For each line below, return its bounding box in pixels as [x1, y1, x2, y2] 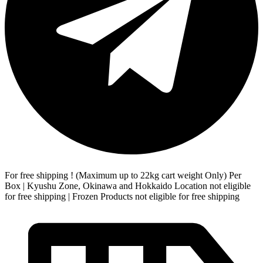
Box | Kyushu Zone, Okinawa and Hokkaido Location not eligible [5, 181, 251, 191]
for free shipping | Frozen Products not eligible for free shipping [5, 191, 240, 202]
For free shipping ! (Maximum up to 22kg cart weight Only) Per [5, 170, 241, 181]
